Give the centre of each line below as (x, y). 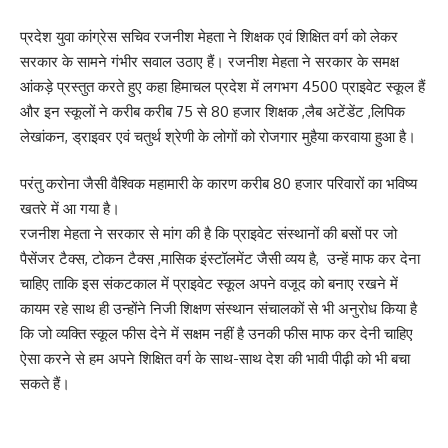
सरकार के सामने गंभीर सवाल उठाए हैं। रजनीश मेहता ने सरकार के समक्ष (209, 61)
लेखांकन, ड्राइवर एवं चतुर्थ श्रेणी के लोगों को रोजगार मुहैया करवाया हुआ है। (218, 136)
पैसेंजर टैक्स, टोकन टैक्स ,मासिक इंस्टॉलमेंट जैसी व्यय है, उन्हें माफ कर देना (220, 259)
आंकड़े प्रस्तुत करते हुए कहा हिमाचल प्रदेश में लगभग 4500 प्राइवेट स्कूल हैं (222, 86)
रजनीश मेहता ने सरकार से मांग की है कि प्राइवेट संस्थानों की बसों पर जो (208, 234)
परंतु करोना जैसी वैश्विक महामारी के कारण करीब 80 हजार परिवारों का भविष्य (218, 184)
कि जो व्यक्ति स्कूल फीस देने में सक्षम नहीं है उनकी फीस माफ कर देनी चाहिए (216, 334)
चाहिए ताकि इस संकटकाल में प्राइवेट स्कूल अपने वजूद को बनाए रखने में (209, 284)
